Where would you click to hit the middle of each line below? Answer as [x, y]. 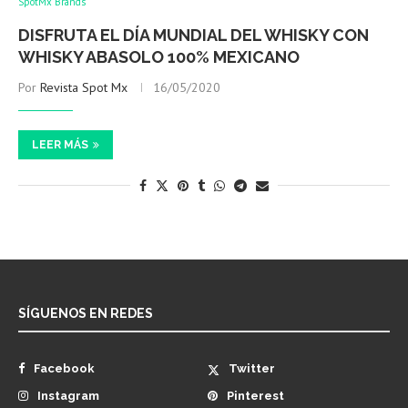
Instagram [68, 396]
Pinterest [256, 396]
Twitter [252, 369]
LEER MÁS [60, 145]
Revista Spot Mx [84, 88]
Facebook [64, 369]
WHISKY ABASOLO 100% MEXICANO [159, 57]
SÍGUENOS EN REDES [86, 314]
